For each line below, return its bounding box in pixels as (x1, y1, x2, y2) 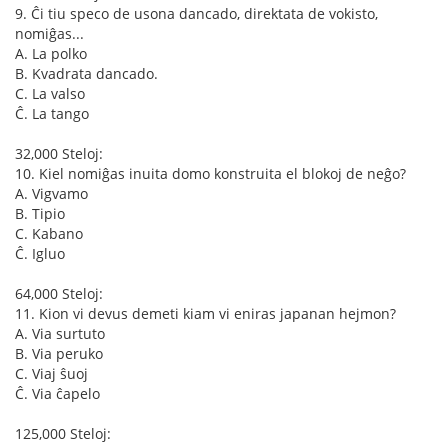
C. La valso (15, 84, 85, 103)
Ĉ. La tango (15, 104, 89, 123)
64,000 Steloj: (15, 284, 103, 303)
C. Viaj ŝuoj (15, 364, 88, 383)
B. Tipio (15, 204, 65, 223)
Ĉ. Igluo (15, 244, 65, 263)
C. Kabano (15, 224, 83, 243)
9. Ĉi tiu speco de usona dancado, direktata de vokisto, (15, 4, 378, 23)
